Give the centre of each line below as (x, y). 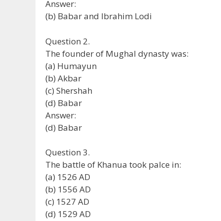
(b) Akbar (63, 78)
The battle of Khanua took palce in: (113, 165)
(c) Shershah (69, 90)
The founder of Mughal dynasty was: (117, 53)
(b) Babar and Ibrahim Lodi (99, 16)
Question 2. (68, 41)
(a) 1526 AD (68, 177)
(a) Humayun (71, 66)
